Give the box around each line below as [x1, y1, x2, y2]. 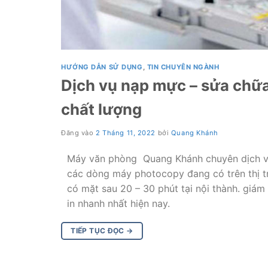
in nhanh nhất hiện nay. [67, 197, 170, 210]
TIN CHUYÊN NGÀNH [147, 62, 220, 71]
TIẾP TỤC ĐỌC [71, 226, 127, 236]
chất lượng [61, 100, 142, 119]
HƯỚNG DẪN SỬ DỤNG [61, 62, 143, 71]
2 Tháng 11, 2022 [96, 129, 156, 138]
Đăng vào [61, 129, 96, 138]
